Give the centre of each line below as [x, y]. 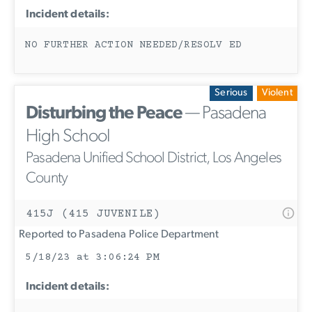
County [47, 179]
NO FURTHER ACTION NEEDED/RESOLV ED [133, 45]
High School [68, 137]
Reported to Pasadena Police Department [117, 235]
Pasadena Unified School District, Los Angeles [154, 159]
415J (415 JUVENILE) [93, 214]
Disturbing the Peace [104, 114]
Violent [277, 93]
